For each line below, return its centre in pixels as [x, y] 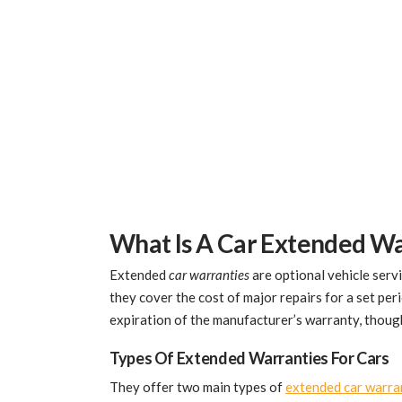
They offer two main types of [197, 386]
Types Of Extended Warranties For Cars [249, 358]
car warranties [209, 275]
